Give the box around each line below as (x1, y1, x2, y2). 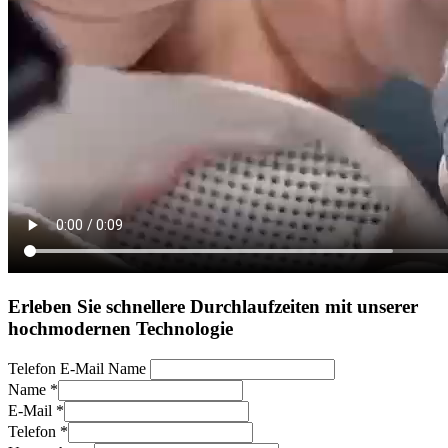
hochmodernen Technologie (8, 318, 233, 340)
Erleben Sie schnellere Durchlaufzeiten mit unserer (8, 296, 418, 318)
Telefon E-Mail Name (8, 359, 146, 377)
